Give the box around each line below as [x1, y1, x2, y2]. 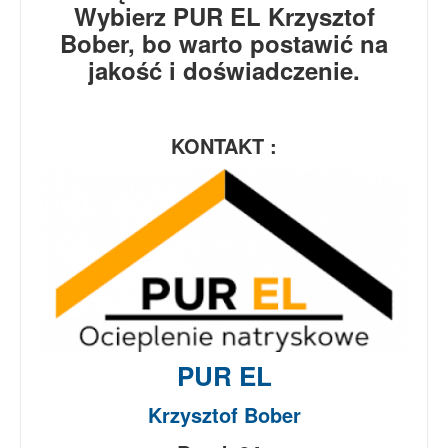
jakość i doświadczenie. [88, 52, 360, 87]
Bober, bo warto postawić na [60, 25, 388, 60]
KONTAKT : [171, 130, 277, 160]
